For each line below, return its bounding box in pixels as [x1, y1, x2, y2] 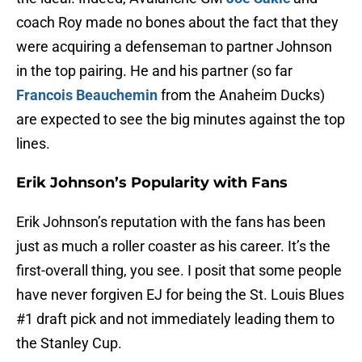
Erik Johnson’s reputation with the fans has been [16, 213, 326, 231]
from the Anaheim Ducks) [158, 86, 325, 104]
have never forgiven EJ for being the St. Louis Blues [16, 286, 344, 304]
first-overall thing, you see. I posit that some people [16, 262, 342, 280]
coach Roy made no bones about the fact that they [16, 14, 339, 32]
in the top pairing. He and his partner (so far [16, 62, 293, 80]
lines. [16, 135, 50, 153]
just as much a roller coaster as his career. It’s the [16, 238, 330, 255]
